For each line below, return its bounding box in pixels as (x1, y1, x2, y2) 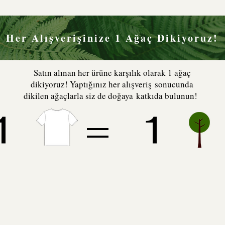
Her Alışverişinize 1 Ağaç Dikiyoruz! (6, 30, 218, 45)
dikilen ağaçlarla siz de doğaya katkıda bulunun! (24, 89, 200, 101)
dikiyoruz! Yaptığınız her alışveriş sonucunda (31, 78, 193, 90)
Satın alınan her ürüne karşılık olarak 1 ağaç (33, 66, 191, 78)
